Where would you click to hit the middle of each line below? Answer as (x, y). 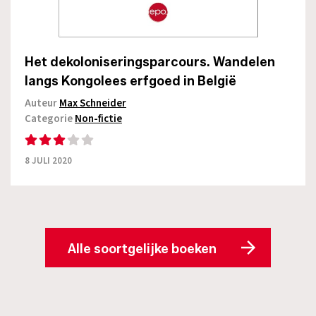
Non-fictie (98, 119)
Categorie (50, 119)
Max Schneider (93, 104)
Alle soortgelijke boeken (142, 249)
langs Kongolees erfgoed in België (130, 81)
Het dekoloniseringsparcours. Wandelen (150, 62)
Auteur (42, 104)
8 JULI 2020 (48, 161)
